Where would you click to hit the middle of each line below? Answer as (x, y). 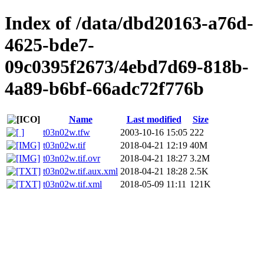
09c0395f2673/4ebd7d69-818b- (127, 67)
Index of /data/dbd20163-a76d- (129, 23)
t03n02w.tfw (67, 132)
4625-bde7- (49, 45)
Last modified (154, 119)
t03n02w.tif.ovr (72, 158)
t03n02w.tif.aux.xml (80, 171)
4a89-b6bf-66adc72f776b (104, 89)
